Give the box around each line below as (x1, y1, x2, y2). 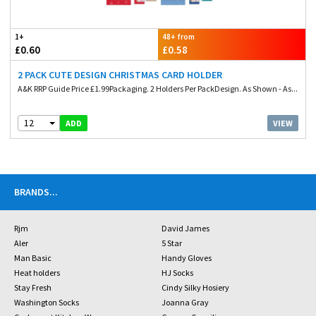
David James (161, 223, 209, 233)
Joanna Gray (161, 297, 209, 308)
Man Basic (14, 253, 51, 263)
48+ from (162, 32, 195, 42)
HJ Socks (161, 267, 193, 278)
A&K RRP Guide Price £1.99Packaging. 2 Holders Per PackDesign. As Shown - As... (18, 83, 298, 94)
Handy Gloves (161, 253, 212, 263)
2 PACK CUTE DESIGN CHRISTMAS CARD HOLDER (18, 68, 222, 81)
